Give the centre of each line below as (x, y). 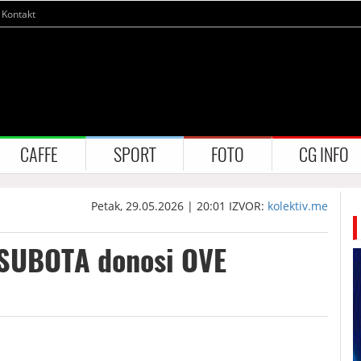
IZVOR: (249, 205)
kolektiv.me (298, 205)
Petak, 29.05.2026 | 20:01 (159, 205)
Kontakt (19, 15)
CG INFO (324, 154)
